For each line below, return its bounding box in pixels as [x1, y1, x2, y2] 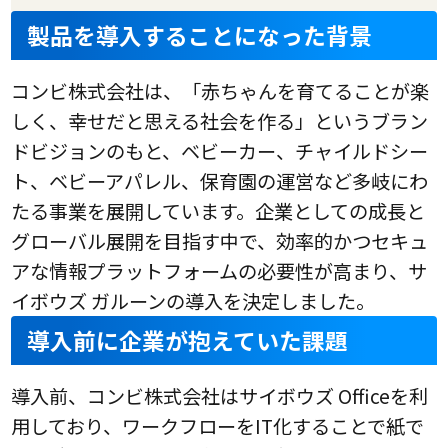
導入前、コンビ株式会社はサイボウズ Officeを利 [11, 382, 429, 411]
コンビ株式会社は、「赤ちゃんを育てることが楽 [11, 77, 430, 106]
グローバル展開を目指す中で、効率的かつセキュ [11, 227, 429, 256]
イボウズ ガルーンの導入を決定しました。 [11, 287, 376, 316]
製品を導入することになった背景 [27, 19, 373, 53]
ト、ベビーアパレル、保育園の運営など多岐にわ [11, 167, 429, 196]
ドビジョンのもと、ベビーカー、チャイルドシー [11, 137, 429, 166]
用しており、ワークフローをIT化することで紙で [11, 412, 425, 441]
